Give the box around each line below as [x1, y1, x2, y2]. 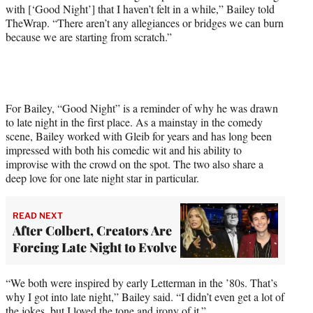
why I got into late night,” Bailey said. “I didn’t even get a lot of [6, 289, 284, 305]
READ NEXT [13, 210, 63, 221]
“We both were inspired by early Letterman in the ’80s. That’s [6, 275, 277, 291]
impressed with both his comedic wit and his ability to [6, 142, 242, 157]
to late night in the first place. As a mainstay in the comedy [6, 114, 263, 129]
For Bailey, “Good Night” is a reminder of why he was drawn [6, 100, 278, 115]
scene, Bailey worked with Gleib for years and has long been [6, 128, 272, 143]
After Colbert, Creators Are [13, 221, 172, 239]
